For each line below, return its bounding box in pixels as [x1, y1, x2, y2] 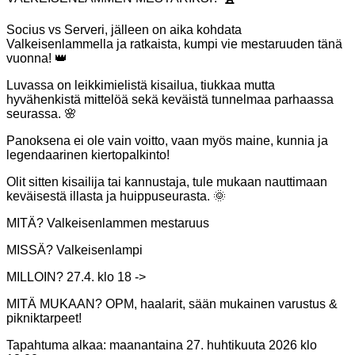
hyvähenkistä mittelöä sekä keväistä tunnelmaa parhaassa [6, 93, 334, 107]
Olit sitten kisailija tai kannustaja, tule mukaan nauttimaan [6, 175, 327, 189]
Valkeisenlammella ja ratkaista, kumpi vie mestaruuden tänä [6, 37, 342, 52]
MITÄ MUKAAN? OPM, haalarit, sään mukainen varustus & [6, 297, 338, 311]
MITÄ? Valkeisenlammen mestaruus [6, 216, 209, 231]
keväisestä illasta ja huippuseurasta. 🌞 [6, 189, 226, 204]
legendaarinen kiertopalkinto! [6, 148, 170, 162]
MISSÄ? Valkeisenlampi [6, 243, 143, 258]
